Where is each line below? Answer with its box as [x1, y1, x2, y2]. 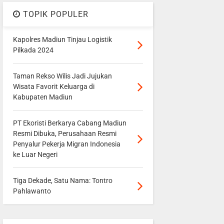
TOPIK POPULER [20, 9, 88, 19]
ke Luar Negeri [12, 150, 57, 159]
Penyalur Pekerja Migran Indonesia [12, 140, 120, 148]
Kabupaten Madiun [12, 93, 72, 101]
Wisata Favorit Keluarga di [12, 82, 94, 91]
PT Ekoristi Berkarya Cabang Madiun [12, 119, 126, 127]
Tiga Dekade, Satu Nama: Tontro [12, 176, 112, 185]
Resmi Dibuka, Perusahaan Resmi [12, 129, 116, 138]
